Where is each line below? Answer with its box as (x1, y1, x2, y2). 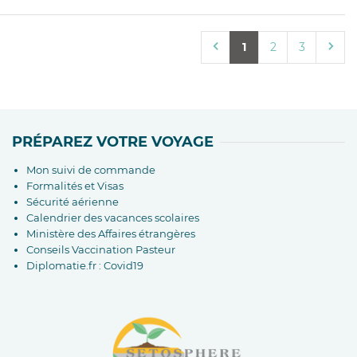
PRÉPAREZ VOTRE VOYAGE (12, 132, 214, 151)
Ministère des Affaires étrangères (25, 226, 195, 240)
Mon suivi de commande (25, 163, 155, 176)
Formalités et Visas (25, 178, 124, 192)
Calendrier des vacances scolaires (25, 210, 199, 224)
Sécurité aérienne (25, 194, 119, 208)
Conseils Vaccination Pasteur (25, 242, 175, 256)
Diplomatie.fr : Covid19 (25, 258, 143, 272)
